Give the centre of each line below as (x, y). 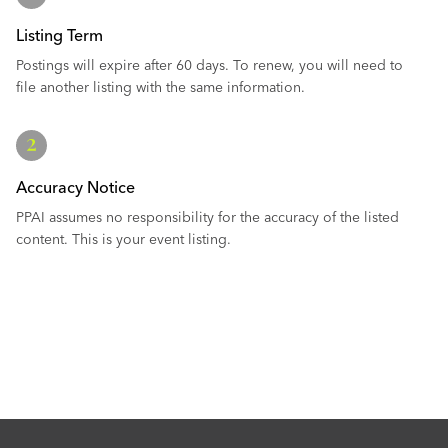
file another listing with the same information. (160, 87)
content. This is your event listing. (123, 239)
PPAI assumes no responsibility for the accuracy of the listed (207, 217)
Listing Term (59, 35)
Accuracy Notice (75, 187)
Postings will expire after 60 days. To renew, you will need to (209, 65)
